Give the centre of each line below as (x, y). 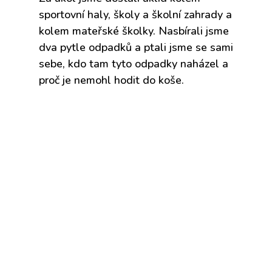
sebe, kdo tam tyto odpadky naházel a (133, 64)
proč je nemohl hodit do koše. (111, 80)
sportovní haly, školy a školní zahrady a (135, 15)
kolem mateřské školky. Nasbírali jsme (134, 31)
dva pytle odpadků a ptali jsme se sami (136, 47)
